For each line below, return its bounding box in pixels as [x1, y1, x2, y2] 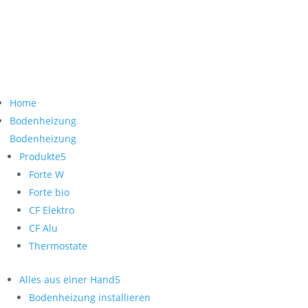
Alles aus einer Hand [19, 273, 115, 287]
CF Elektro [29, 203, 74, 217]
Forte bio [29, 186, 69, 199]
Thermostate [29, 239, 87, 253]
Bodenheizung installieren [29, 291, 151, 305]
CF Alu [29, 221, 58, 235]
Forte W [29, 168, 64, 181]
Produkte [19, 150, 60, 164]
